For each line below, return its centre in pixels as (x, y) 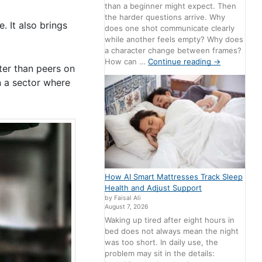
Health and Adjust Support (154, 187)
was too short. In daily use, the (162, 242)
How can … (127, 61)
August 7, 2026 (127, 206)
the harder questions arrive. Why (165, 17)
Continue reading (181, 61)
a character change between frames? (173, 50)
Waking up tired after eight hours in (170, 220)
